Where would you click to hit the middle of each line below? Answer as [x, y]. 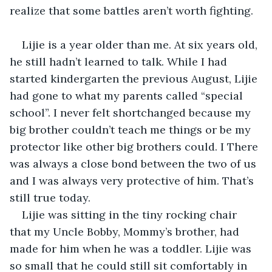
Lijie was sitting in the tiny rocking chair [131, 214]
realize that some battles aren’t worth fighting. [131, 10]
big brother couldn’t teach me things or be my [132, 129]
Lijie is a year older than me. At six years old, [141, 44]
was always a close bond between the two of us [134, 163]
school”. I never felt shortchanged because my [132, 112]
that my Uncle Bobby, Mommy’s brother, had [126, 231]
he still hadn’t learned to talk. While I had [120, 61]
